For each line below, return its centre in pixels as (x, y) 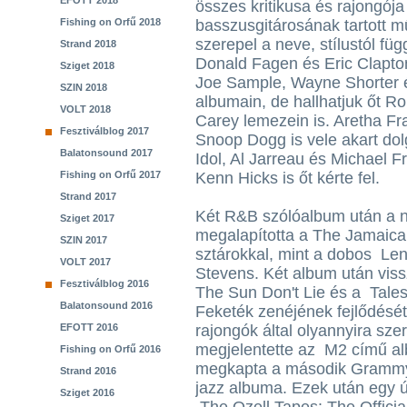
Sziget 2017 (87, 218)
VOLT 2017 (85, 262)
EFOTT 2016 (89, 327)
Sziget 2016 (87, 392)
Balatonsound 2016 (106, 305)
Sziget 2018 (87, 65)
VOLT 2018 (85, 109)
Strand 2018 (88, 44)
